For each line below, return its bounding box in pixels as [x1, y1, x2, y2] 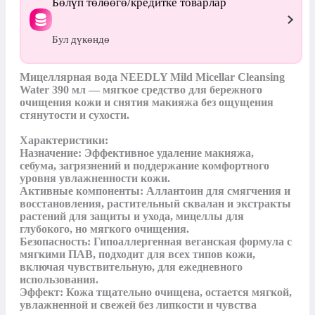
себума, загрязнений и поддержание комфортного [20, 159, 269, 172]
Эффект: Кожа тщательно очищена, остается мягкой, [20, 285, 292, 298]
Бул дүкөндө [51, 33, 110, 45]
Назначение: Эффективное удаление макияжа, [20, 146, 254, 159]
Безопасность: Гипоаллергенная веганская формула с [20, 235, 292, 247]
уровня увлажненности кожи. [20, 172, 170, 184]
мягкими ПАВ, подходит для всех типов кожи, [20, 247, 255, 260]
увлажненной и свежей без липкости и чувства [20, 298, 257, 311]
